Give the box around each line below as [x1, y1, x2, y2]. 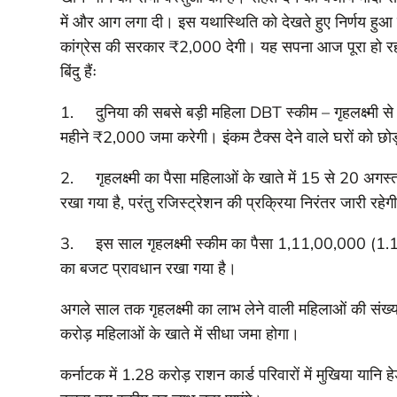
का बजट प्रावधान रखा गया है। [59, 258, 237, 279]
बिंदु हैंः [59, 61, 97, 82]
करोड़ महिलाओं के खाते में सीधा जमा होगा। [59, 323, 300, 345]
